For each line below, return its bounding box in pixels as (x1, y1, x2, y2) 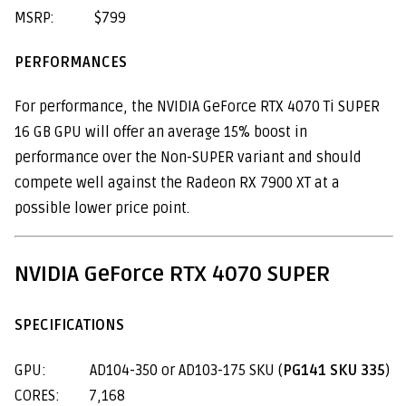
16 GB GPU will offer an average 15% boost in (14, 123, 307, 142)
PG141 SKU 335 (283, 361, 385, 380)
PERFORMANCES (14, 53, 127, 72)
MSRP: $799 (14, 8, 126, 27)
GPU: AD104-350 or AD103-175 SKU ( (14, 361, 283, 380)
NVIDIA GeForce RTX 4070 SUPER (14, 261, 331, 287)
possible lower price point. (14, 199, 189, 218)
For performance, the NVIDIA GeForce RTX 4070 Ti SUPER (14, 98, 380, 117)
